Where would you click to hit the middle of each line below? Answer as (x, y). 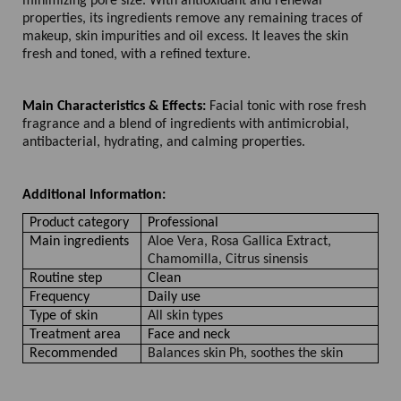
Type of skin (64, 316)
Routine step (66, 278)
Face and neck (189, 334)
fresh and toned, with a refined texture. (137, 54)
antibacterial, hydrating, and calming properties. (164, 142)
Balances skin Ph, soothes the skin (245, 353)
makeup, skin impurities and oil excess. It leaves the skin (185, 36)
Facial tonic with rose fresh (286, 106)
